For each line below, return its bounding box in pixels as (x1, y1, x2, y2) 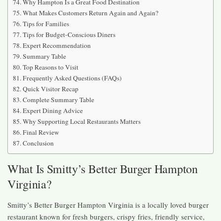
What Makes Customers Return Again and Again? (22, 8, 158, 17)
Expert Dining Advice (22, 106, 83, 115)
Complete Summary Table (22, 95, 94, 104)
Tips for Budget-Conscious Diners (22, 30, 115, 39)
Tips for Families (22, 19, 69, 28)
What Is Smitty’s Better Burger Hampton (7, 160, 198, 177)
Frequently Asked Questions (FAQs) (22, 73, 122, 82)
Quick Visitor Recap (22, 84, 78, 93)
